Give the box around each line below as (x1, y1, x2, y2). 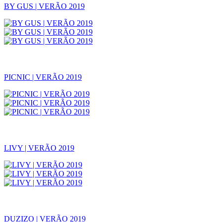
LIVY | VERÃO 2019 (4, 144, 74, 152)
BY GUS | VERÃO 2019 (4, 2, 85, 10)
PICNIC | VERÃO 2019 (4, 73, 82, 81)
